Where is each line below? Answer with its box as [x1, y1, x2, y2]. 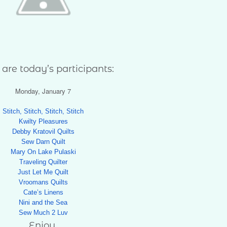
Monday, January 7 [15, 86, 71, 96]
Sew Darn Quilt [21, 137, 65, 145]
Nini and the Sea [19, 198, 68, 206]
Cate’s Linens [23, 188, 63, 196]
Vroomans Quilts [18, 178, 68, 186]
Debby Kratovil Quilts [12, 127, 74, 135]
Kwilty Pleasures [18, 117, 68, 125]
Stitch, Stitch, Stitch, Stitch [3, 107, 84, 115]
